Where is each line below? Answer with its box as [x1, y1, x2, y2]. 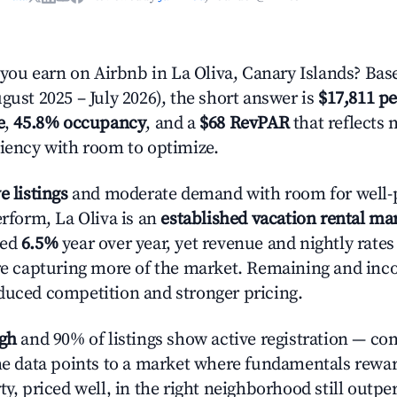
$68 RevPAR [199, 113, 290, 135]
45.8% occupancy [13, 113, 146, 135]
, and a [145, 113, 200, 135]
